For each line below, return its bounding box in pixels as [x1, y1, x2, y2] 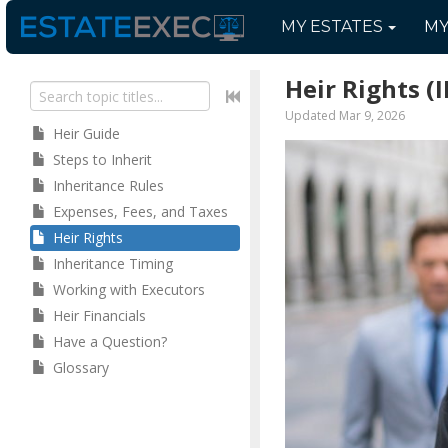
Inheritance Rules [53, 176, 164, 195]
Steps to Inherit [53, 150, 152, 169]
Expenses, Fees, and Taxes [53, 202, 228, 221]
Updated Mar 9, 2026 [285, 107, 405, 125]
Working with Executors [53, 280, 205, 299]
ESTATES [306, 17, 383, 36]
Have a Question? [53, 332, 167, 351]
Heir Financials [53, 306, 146, 325]
